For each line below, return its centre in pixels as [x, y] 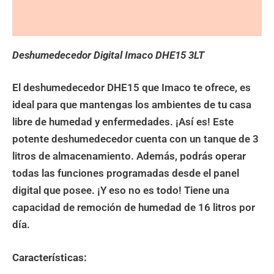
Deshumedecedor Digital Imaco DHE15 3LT [108, 55]
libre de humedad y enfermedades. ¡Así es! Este [123, 122]
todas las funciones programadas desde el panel [126, 173]
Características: [50, 257]
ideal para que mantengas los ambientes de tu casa [132, 105]
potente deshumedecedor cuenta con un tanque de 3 [135, 139]
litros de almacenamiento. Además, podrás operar [129, 156]
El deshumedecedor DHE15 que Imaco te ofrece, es [131, 88]
